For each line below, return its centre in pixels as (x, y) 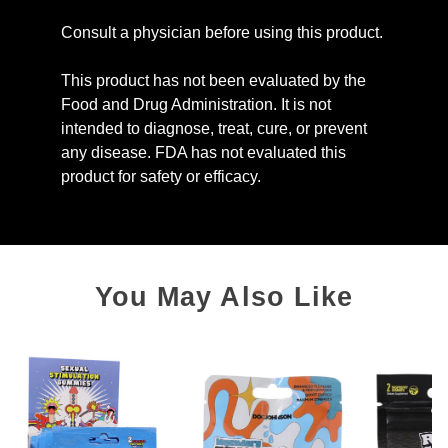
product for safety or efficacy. (160, 177)
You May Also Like (224, 296)
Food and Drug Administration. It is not (195, 105)
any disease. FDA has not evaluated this (203, 153)
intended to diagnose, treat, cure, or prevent (213, 129)
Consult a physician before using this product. (221, 33)
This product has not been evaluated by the (213, 81)
